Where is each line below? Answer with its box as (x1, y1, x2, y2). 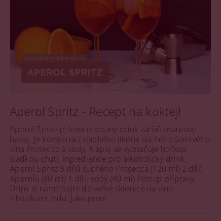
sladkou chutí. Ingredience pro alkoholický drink (10, 153, 185, 164)
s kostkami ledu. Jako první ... (10, 192, 115, 204)
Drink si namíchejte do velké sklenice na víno (10, 183, 173, 194)
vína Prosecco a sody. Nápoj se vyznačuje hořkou (10, 143, 187, 154)
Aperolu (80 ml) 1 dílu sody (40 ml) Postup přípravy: (10, 173, 196, 184)
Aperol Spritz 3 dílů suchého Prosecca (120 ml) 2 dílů (10, 163, 203, 174)
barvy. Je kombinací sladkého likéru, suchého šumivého (10, 133, 210, 145)
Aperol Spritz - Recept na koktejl (10, 103, 181, 119)
